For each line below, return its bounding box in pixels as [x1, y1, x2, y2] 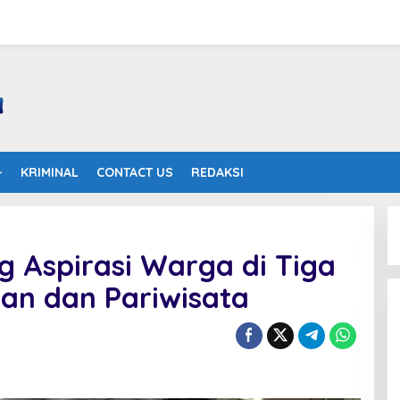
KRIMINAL [21, 164, 79, 180]
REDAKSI [191, 164, 244, 180]
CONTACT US [96, 164, 173, 180]
